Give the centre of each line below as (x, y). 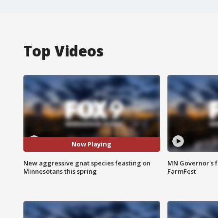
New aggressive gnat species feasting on (87, 163)
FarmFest (182, 171)
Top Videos (64, 51)
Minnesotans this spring (60, 171)
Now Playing (92, 144)
